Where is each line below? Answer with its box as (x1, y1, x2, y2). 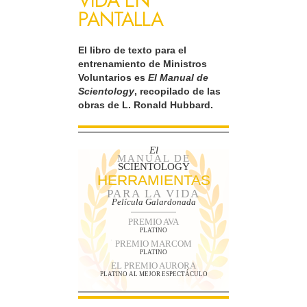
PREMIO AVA (128, 216, 179, 227)
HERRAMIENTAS (97, 171, 210, 188)
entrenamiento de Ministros (78, 58, 207, 70)
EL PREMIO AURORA (111, 260, 196, 271)
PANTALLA (78, 5, 163, 34)
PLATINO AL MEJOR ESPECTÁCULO (99, 270, 208, 278)
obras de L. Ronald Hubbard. (78, 99, 213, 111)
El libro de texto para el (78, 45, 186, 56)
